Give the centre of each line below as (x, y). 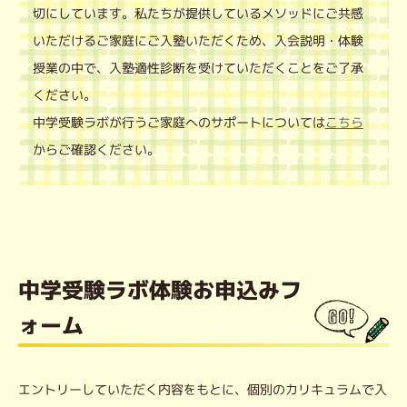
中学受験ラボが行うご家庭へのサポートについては (179, 122)
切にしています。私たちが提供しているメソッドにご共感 (199, 13)
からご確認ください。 (96, 149)
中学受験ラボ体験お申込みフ (160, 290)
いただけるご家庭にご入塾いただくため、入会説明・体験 (199, 40)
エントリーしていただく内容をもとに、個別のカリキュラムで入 (203, 389)
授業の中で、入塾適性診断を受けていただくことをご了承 (198, 68)
